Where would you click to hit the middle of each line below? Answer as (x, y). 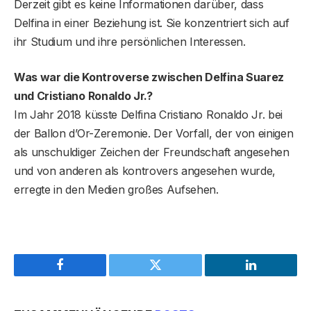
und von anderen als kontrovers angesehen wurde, (145, 171)
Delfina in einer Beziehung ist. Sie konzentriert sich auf (152, 23)
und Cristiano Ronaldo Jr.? (83, 96)
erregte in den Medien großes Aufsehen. (116, 190)
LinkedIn (272, 275)
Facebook (84, 275)
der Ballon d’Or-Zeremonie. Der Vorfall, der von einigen (154, 134)
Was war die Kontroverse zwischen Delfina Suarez (149, 77)
